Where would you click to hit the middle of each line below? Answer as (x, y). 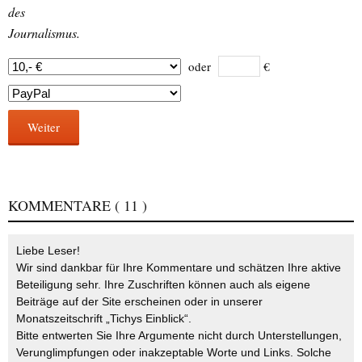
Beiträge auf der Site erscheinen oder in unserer (139, 301)
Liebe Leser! (48, 250)
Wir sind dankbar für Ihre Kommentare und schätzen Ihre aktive (179, 267)
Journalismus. (44, 32)
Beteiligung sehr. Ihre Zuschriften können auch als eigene (163, 284)
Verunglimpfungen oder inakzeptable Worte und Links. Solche (174, 352)
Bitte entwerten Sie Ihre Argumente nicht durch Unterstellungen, (179, 335)
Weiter (44, 126)
